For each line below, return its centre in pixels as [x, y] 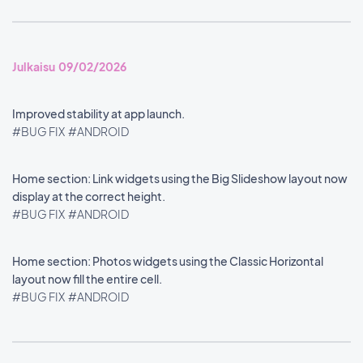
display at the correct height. [90, 196]
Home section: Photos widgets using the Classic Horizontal [168, 261]
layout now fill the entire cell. [88, 279]
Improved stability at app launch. [99, 113]
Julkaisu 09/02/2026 [69, 66]
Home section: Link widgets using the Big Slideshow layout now [180, 178]
